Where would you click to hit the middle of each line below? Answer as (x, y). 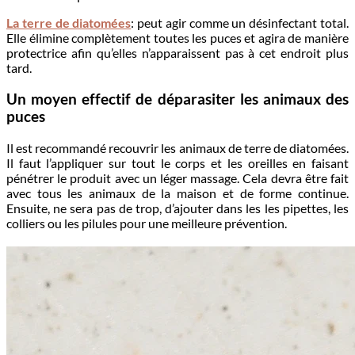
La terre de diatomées (69, 23)
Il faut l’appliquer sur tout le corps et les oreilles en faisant (177, 162)
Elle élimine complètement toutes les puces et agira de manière (177, 38)
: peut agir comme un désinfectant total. (240, 23)
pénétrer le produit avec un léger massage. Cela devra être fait (177, 177)
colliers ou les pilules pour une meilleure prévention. (147, 223)
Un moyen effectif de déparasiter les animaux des (177, 99)
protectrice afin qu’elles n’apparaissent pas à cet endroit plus (177, 53)
